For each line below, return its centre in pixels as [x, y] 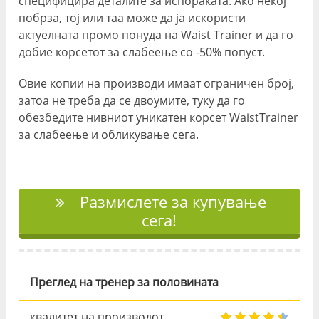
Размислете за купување [171, 202]
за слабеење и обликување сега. [109, 134]
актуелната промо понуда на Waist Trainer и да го [156, 35]
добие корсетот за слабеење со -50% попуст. [142, 52]
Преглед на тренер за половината [125, 282]
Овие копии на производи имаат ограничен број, [157, 83]
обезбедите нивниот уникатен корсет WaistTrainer [159, 117]
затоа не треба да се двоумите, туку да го [132, 100]
